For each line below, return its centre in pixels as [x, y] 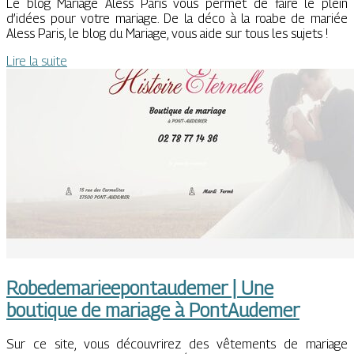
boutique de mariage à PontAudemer [153, 310]
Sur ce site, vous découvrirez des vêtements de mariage [177, 345]
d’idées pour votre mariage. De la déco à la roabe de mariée [177, 18]
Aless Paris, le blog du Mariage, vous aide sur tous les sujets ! [167, 33]
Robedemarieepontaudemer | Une [140, 288]
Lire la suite [37, 61]
